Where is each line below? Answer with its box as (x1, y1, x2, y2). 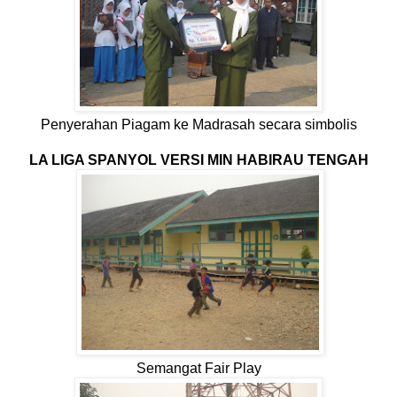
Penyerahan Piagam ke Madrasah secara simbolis (40, 117, 357, 133)
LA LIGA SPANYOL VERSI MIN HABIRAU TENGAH (28, 152, 369, 168)
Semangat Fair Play (136, 361, 261, 377)
